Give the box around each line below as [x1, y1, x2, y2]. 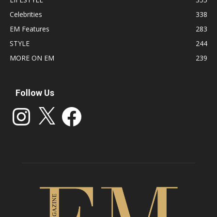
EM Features [10, 24, 49, 33]
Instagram [9, 103, 41, 112]
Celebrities [10, 10, 42, 19]
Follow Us [15, 88, 54, 98]
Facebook [60, 103, 91, 112]
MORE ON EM [10, 53, 54, 62]
